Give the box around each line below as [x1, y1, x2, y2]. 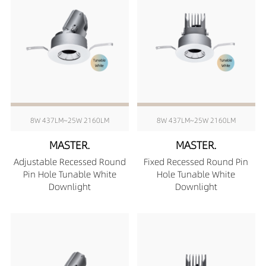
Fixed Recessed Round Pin [144, 156, 249, 169]
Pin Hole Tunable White [23, 168, 117, 181]
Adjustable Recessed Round [14, 156, 126, 169]
